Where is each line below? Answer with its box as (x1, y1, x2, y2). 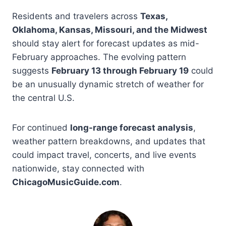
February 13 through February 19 (51, 65, 189, 76)
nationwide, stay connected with (12, 163, 144, 174)
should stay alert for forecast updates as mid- (12, 38, 199, 48)
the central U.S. (12, 92, 75, 103)
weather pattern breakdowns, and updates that (12, 136, 205, 146)
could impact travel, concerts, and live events (12, 149, 196, 160)
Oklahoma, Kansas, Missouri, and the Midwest (12, 24, 207, 35)
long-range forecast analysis (70, 122, 193, 133)
